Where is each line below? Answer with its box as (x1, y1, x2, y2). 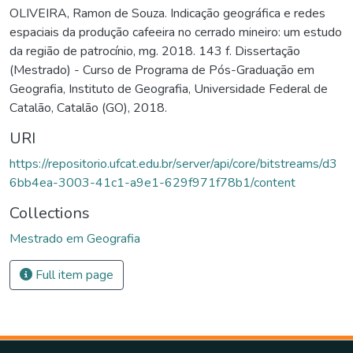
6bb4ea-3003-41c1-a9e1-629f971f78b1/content (9, 174, 295, 192)
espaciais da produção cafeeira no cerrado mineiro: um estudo (9, 24, 342, 42)
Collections (9, 203, 90, 225)
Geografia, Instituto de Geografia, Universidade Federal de (9, 80, 328, 98)
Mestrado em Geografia (9, 230, 140, 248)
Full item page (32, 266, 113, 284)
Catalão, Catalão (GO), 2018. (9, 99, 167, 117)
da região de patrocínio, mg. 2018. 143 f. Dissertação (9, 43, 300, 61)
